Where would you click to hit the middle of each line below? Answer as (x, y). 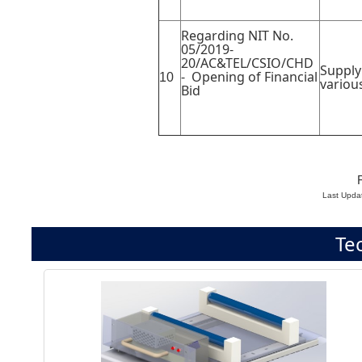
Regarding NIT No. (237, 36)
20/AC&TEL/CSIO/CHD (247, 63)
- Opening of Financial (249, 77)
